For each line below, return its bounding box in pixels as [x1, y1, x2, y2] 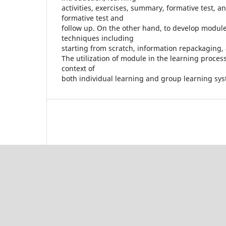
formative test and [62, 13, 124, 23]
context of [62, 63, 95, 73]
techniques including [62, 33, 134, 43]
